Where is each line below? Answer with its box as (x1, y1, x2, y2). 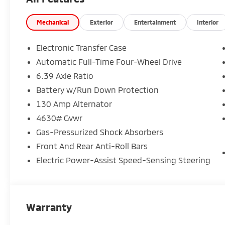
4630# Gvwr (36, 113, 83, 123)
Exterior (90, 18, 114, 26)
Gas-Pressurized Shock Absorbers (36, 127, 164, 137)
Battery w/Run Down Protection (36, 84, 159, 94)
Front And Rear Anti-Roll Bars (36, 141, 148, 151)
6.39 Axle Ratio (36, 70, 94, 80)
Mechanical (37, 18, 69, 26)
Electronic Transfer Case (36, 42, 127, 52)
